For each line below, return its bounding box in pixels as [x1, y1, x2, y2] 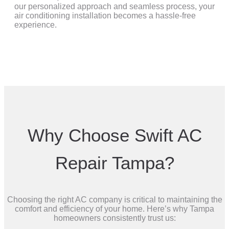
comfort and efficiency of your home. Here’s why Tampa [15, 204, 214, 213]
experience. [14, 20, 57, 29]
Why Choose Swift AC [27, 125, 202, 145]
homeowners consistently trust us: [53, 214, 176, 222]
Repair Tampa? [55, 153, 174, 173]
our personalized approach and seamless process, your [14, 2, 215, 11]
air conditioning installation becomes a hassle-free [14, 11, 196, 20]
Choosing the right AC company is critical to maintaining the [7, 195, 222, 204]
